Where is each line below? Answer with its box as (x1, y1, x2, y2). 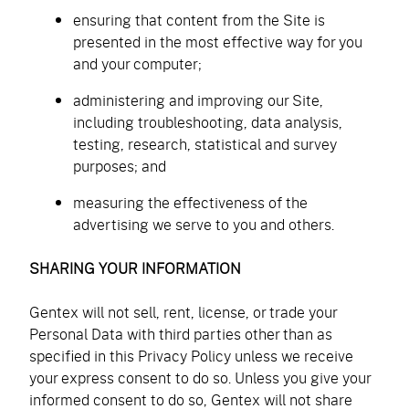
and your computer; (73, 53, 202, 74)
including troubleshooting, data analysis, (73, 111, 342, 132)
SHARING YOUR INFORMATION (29, 257, 241, 278)
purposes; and (73, 155, 166, 176)
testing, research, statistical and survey (73, 133, 337, 154)
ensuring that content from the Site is (73, 9, 325, 30)
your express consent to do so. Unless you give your (29, 367, 371, 388)
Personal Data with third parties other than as (29, 323, 332, 344)
